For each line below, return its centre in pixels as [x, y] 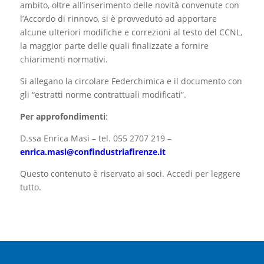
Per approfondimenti [62, 117]
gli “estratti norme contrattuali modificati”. [103, 95]
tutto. [30, 187]
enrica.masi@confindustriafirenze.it [93, 152]
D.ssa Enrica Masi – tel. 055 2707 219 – [95, 138]
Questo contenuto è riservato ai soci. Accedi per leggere [130, 174]
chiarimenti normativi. [64, 60]
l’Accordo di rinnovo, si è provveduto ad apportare [118, 19]
